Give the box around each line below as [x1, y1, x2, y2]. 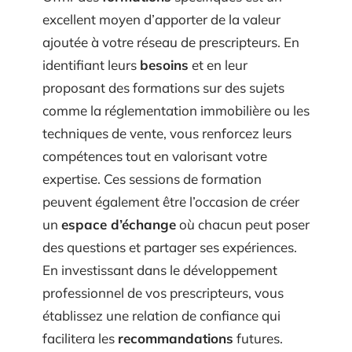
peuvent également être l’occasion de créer [42, 204, 299, 221]
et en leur [189, 68, 247, 84]
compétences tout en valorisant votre [42, 159, 267, 175]
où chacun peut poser [176, 227, 310, 244]
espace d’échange [61, 227, 176, 244]
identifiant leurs [42, 68, 140, 84]
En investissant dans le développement [42, 273, 277, 289]
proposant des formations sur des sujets [42, 90, 284, 107]
